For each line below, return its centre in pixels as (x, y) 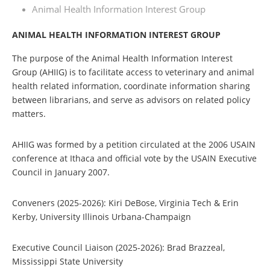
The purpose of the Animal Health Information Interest (122, 58)
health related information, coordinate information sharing (131, 86)
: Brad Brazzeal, (193, 247)
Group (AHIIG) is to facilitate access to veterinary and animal (133, 72)
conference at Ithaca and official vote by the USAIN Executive (134, 158)
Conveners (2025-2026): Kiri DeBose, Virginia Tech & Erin (125, 203)
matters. (29, 114)
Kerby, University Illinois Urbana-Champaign (102, 217)
